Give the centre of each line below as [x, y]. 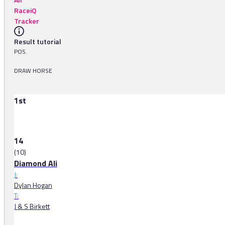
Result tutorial [38, 42]
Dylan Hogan [33, 185]
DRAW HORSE [33, 71]
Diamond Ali [36, 163]
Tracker [27, 21]
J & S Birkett [32, 206]
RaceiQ [25, 11]
